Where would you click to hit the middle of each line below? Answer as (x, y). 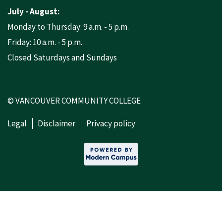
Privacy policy (111, 123)
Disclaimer (56, 123)
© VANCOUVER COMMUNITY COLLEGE (74, 101)
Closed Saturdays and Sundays (62, 57)
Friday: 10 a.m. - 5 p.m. (45, 42)
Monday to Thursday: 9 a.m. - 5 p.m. (68, 27)
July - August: (34, 11)
